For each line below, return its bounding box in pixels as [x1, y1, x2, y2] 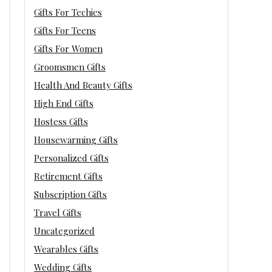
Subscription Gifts [34, 188, 107, 200]
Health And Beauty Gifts [34, 78, 132, 91]
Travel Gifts [34, 206, 81, 219]
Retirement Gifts [34, 169, 103, 182]
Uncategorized [34, 224, 95, 237]
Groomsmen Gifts [34, 60, 106, 73]
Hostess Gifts [34, 115, 88, 127]
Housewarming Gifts [34, 133, 118, 146]
